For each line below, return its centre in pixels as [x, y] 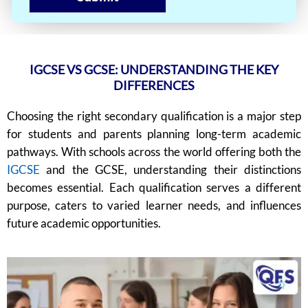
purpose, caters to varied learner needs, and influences [154, 206]
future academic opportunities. [84, 223]
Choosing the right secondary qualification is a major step [154, 116]
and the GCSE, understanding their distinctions [170, 170]
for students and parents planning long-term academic [154, 134]
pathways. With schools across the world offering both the [154, 152]
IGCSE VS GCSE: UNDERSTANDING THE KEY [154, 70]
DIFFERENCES [154, 86]
